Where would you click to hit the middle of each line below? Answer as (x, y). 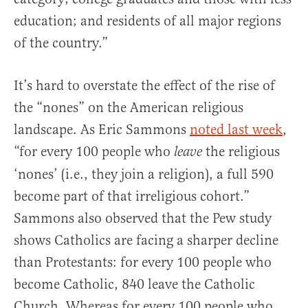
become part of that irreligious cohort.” (132, 197)
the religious (241, 152)
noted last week (236, 130)
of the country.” (61, 43)
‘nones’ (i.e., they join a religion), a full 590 (144, 175)
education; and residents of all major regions (147, 21)
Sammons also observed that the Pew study (143, 219)
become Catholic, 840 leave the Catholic (134, 285)
